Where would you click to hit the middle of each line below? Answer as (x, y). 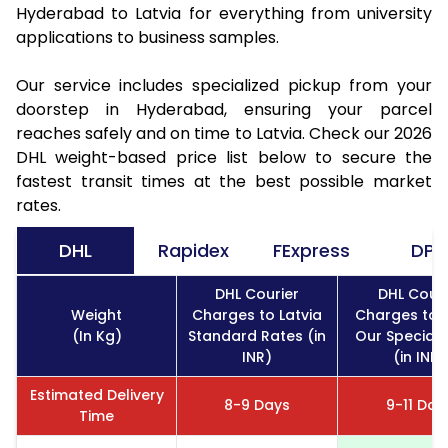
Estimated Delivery (96, 394)
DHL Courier (257, 293)
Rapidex (193, 250)
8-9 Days (257, 404)
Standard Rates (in (257, 335)
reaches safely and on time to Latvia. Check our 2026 (224, 133)
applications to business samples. (147, 37)
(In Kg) (96, 335)
